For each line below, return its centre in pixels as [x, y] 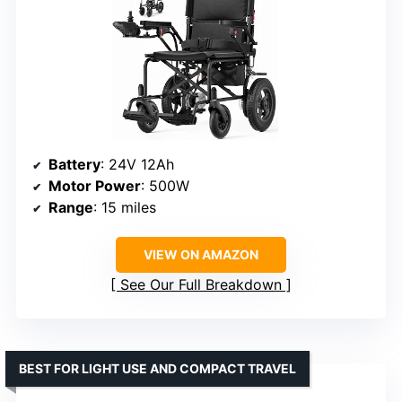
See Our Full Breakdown [201, 284]
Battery [74, 164]
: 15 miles [125, 207]
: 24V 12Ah [137, 164]
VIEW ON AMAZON [201, 254]
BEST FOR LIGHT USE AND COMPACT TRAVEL [157, 368]
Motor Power [95, 185]
